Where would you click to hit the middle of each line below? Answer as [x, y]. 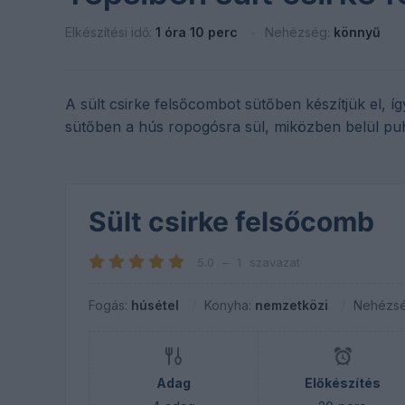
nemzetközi [292, 305]
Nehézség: [299, 32]
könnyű [357, 32]
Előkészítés [342, 383]
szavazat [275, 262]
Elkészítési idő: [110, 32]
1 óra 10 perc [197, 32]
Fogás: [110, 305]
